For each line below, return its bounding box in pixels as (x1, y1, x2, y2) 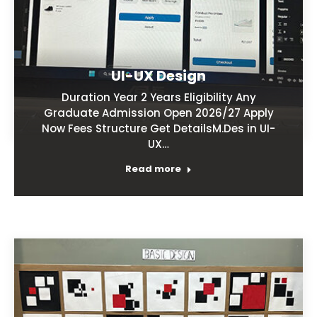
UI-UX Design (111, 65, 206, 86)
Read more (125, 161, 181, 175)
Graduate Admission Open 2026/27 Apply (43, 105, 274, 120)
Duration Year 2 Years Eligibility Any (61, 89, 256, 105)
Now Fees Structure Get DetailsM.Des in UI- (42, 120, 275, 136)
